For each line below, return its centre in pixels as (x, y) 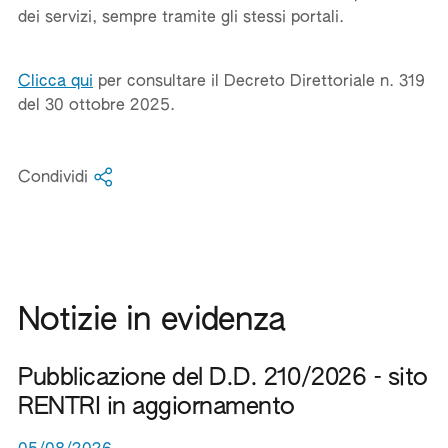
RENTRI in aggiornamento (156, 407)
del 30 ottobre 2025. (96, 106)
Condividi (55, 178)
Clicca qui (55, 82)
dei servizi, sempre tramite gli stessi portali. (181, 18)
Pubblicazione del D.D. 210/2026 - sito (223, 378)
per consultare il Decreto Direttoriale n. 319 (259, 82)
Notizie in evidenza (152, 321)
